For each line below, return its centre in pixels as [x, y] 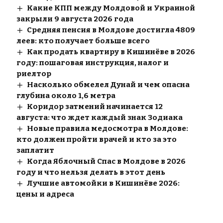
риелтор [34, 74]
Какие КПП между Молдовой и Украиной [111, 8]
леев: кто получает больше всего [83, 41]
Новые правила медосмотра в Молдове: [107, 129]
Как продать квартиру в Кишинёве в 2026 [111, 52]
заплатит [35, 151]
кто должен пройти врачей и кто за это [96, 140]
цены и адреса [45, 194]
